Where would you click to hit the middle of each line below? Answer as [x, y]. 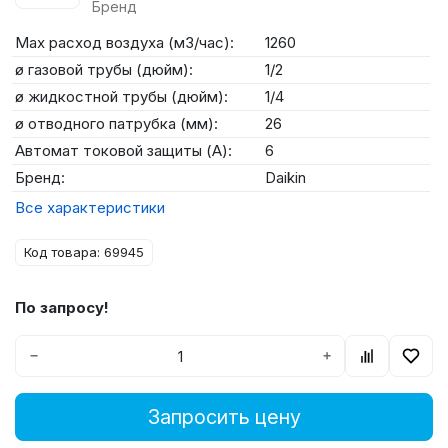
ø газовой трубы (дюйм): [104, 69]
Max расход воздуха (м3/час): [124, 42]
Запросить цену [224, 417]
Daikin [285, 177]
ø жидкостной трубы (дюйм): [121, 96]
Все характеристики [90, 207]
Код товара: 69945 [84, 252]
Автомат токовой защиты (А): [123, 150]
